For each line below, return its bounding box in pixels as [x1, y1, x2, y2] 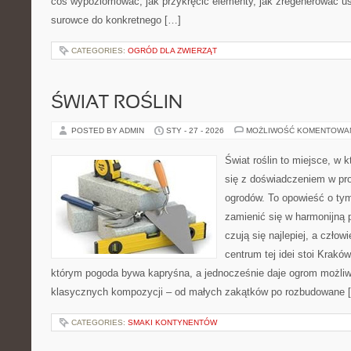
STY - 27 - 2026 [166, 126, 224, 135]
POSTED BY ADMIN [71, 126, 147, 135]
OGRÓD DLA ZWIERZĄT [128, 46, 217, 55]
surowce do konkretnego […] [51, 14, 181, 26]
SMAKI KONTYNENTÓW [128, 318, 217, 327]
